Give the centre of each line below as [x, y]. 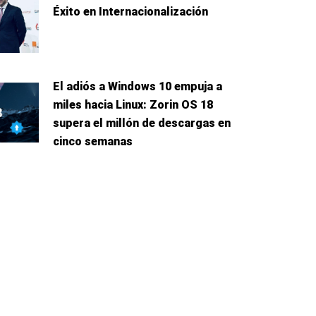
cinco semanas [92, 142]
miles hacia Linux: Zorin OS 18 [133, 105]
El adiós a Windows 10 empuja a [137, 87]
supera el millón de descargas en [141, 123]
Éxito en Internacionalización [130, 12]
